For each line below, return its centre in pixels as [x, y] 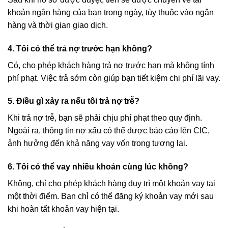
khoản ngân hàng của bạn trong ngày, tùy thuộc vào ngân [111, 12]
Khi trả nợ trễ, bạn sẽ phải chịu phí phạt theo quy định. [105, 118]
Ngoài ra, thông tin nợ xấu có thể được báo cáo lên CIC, [109, 131]
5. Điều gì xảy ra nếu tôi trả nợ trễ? [74, 101]
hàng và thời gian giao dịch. [58, 25]
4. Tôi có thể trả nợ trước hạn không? [80, 48]
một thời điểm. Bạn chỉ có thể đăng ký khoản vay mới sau [111, 196]
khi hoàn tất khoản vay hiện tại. [63, 209]
